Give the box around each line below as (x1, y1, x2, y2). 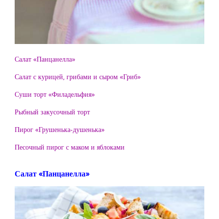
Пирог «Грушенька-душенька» (15, 124, 105, 134)
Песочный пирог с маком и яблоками (15, 142, 125, 152)
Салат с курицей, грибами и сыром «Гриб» (15, 71, 141, 81)
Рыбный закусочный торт (15, 107, 90, 116)
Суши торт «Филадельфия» (15, 89, 95, 99)
